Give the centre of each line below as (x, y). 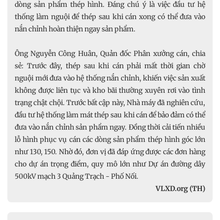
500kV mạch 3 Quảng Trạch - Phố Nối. (77, 176)
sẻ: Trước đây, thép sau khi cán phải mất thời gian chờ (110, 66)
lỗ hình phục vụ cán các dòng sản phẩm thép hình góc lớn (110, 139)
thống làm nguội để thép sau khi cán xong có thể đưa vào (110, 16)
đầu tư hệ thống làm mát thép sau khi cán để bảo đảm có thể (110, 115)
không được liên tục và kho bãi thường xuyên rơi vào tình (110, 90)
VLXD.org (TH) (180, 188)
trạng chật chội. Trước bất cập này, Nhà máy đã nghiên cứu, (110, 102)
